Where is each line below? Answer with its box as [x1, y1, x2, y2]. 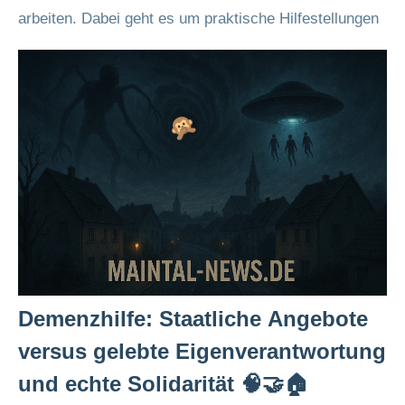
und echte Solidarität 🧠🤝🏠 [18, 372, 308, 396]
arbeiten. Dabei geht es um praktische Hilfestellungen [18, 10, 379, 27]
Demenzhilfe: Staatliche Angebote [18, 306, 368, 331]
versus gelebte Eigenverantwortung [18, 339, 386, 363]
